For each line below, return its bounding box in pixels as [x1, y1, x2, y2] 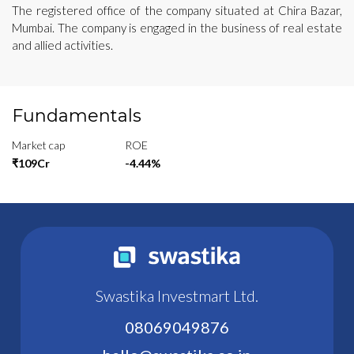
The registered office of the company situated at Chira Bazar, [12, 2, 342, 17]
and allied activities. [12, 37, 113, 52]
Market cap [12, 137, 65, 152]
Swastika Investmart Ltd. [96, 285, 258, 305]
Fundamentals [12, 104, 141, 126]
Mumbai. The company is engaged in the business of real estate [12, 20, 342, 35]
